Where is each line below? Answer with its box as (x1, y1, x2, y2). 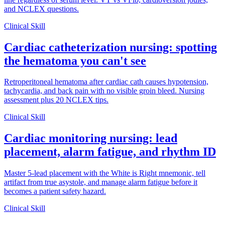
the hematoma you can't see (4, 54, 146, 67)
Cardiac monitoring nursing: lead (4, 132, 177, 145)
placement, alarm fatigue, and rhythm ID (4, 145, 216, 159)
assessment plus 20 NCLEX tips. (4, 95, 108, 104)
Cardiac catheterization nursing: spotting (4, 40, 217, 54)
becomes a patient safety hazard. (4, 187, 106, 196)
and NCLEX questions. (4, 4, 79, 13)
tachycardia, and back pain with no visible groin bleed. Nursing (4, 86, 204, 95)
